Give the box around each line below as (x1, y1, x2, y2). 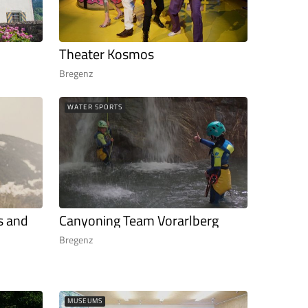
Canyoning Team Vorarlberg (59, 210, 219, 232)
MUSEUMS (67, 296, 102, 307)
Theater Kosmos (59, 43, 154, 65)
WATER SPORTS (67, 101, 122, 112)
